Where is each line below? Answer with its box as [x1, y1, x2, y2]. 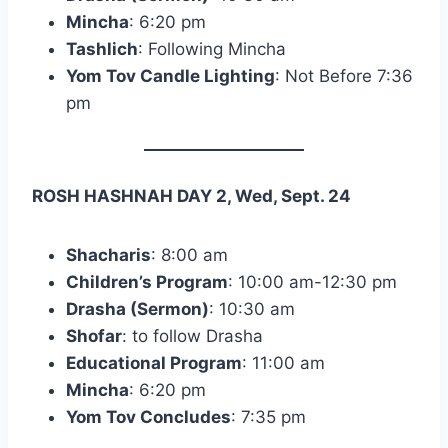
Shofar [66, 326, 122, 347]
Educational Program [66, 353, 242, 374]
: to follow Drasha [122, 326, 263, 347]
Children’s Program [66, 272, 228, 293]
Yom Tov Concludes [66, 407, 231, 428]
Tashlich [66, 39, 138, 60]
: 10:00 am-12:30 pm [228, 272, 397, 293]
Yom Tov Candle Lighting [66, 66, 275, 87]
